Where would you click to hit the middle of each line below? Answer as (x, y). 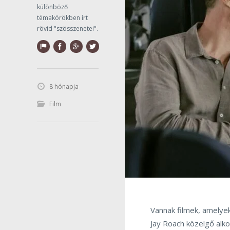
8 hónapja (64, 86)
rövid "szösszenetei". (68, 28)
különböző (52, 7)
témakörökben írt (62, 17)
